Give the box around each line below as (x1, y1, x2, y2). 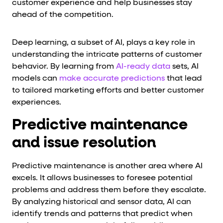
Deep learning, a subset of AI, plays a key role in (12, 38, 195, 47)
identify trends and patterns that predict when (12, 210, 193, 218)
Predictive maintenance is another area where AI (12, 162, 203, 170)
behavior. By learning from (12, 62, 116, 71)
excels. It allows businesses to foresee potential (12, 174, 193, 182)
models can (12, 74, 59, 83)
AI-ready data (116, 62, 170, 71)
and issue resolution (12, 135, 156, 151)
